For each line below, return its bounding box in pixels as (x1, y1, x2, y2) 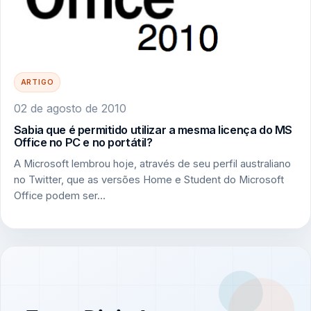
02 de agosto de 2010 (13, 101, 126, 115)
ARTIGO (20, 78, 54, 87)
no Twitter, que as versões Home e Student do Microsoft (13, 174, 284, 187)
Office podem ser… (13, 190, 106, 203)
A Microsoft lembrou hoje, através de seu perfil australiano (13, 158, 291, 171)
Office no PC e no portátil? (13, 135, 153, 149)
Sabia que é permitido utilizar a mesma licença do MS (13, 122, 292, 137)
